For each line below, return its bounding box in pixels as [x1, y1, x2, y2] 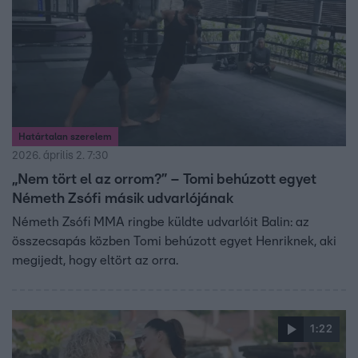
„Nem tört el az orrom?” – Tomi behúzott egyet [12, 173, 316, 188]
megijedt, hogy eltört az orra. [12, 254, 178, 268]
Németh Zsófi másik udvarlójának [12, 192, 233, 207]
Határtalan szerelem [18, 132, 112, 142]
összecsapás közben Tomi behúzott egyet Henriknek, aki [12, 235, 336, 249]
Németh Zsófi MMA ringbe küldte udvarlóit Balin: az [12, 216, 309, 229]
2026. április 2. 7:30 [12, 150, 109, 162]
